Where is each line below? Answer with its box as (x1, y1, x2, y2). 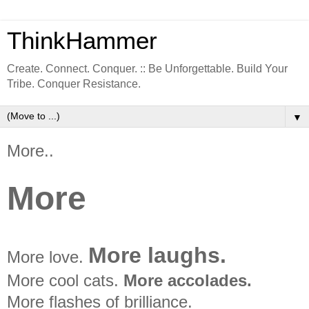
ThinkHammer (7, 28, 157, 54)
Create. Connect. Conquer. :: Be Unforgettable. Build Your (7, 63, 288, 74)
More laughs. (88, 242, 226, 268)
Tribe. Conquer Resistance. (7, 78, 141, 90)
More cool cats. (7, 270, 123, 290)
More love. (7, 247, 88, 266)
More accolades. (123, 270, 252, 290)
